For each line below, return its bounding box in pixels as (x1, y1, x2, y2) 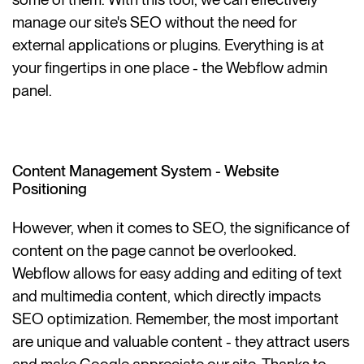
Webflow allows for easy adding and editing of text (12, 263, 343, 283)
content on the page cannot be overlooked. (12, 240, 297, 260)
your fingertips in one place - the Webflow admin (12, 58, 328, 78)
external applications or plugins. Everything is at (12, 36, 325, 55)
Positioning (12, 179, 88, 198)
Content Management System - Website (12, 161, 279, 180)
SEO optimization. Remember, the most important (12, 309, 340, 328)
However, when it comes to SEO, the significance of (12, 218, 350, 237)
